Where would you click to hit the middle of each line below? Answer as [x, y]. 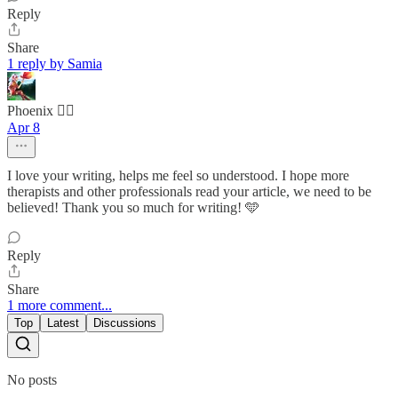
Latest [63, 322]
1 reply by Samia [55, 63]
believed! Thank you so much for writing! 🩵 [133, 207]
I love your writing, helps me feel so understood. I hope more [178, 175]
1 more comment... [60, 305]
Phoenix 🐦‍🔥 [41, 110]
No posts [32, 379]
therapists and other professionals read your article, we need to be [189, 191]
